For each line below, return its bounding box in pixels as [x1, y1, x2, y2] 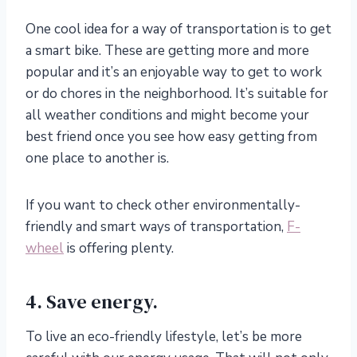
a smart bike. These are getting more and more [25, 41, 309, 61]
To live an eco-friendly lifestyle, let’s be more [25, 328, 302, 347]
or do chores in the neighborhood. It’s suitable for [25, 84, 328, 104]
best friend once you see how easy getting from [25, 127, 317, 147]
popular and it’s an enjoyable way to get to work [25, 63, 322, 82]
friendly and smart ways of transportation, [25, 218, 287, 237]
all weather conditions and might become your [25, 106, 309, 125]
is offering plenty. [64, 239, 174, 258]
